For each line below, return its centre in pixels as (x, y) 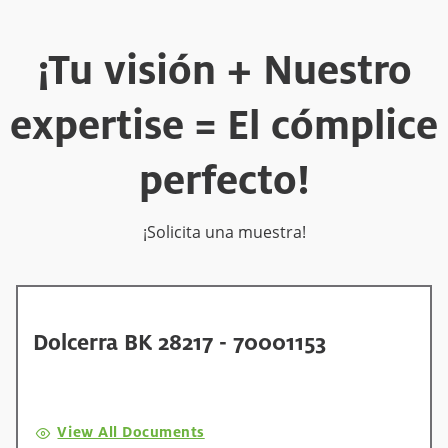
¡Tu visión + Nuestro (224, 70)
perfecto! (224, 180)
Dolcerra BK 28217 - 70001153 (180, 343)
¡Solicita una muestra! (224, 232)
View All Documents (131, 432)
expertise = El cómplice (224, 125)
